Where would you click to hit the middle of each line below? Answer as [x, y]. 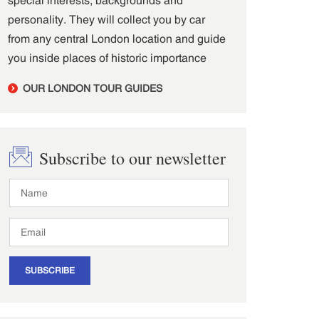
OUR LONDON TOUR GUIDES [91, 88]
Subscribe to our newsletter [130, 158]
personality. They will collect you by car [106, 19]
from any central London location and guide [117, 38]
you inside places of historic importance [107, 57]
